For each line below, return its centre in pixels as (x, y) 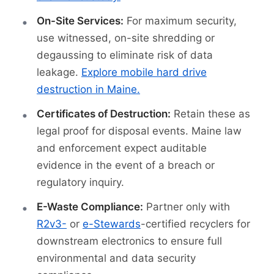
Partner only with (187, 207)
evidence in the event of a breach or (126, 165)
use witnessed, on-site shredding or (126, 38)
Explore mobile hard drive (144, 72)
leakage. (59, 72)
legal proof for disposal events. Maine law (139, 131)
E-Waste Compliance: (90, 207)
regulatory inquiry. (80, 183)
